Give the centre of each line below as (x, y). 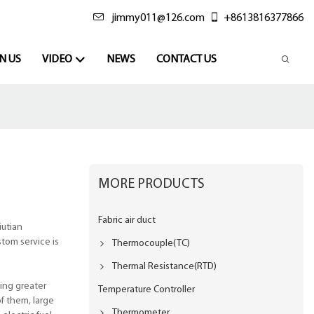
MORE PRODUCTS (152, 184)
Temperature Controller (147, 289)
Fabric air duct (127, 220)
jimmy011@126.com (158, 18)
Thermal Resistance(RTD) (165, 266)
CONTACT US (186, 60)
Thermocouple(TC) (151, 243)
